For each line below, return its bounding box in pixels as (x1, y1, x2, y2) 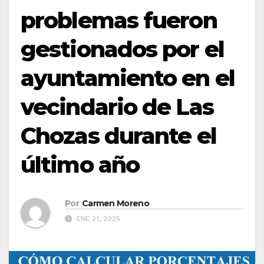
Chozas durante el (21, 122, 216, 150)
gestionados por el (21, 35, 224, 63)
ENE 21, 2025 (74, 214, 120, 223)
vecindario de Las (21, 93, 213, 121)
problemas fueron (21, 6, 217, 34)
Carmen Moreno (81, 198, 149, 209)
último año (21, 151, 140, 179)
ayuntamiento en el (21, 64, 235, 92)
